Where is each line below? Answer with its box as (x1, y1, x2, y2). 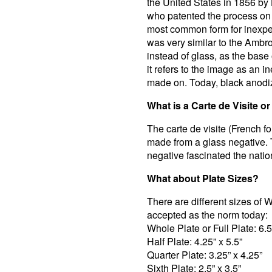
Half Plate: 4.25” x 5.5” (147, 234, 242, 248)
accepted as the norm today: (147, 208, 268, 222)
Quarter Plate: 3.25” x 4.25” (147, 248, 262, 262)
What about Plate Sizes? (147, 171, 259, 185)
